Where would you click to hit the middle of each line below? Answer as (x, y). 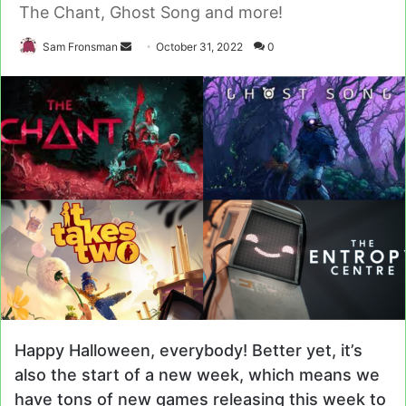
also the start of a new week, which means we (197, 375)
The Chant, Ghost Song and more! (151, 13)
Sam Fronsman (80, 47)
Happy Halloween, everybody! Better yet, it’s (188, 351)
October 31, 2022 (199, 47)
